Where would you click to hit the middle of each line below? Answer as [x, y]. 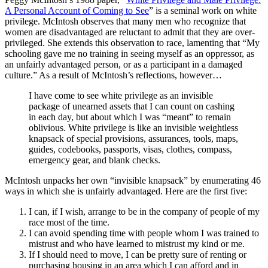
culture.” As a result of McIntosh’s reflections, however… [113, 75]
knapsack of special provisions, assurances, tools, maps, [133, 139]
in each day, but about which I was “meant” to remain [130, 117]
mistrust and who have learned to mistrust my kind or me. [137, 244]
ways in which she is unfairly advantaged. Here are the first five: [126, 191]
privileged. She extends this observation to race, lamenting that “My [132, 43]
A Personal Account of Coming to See [77, 11]
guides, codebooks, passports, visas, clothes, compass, [130, 150]
